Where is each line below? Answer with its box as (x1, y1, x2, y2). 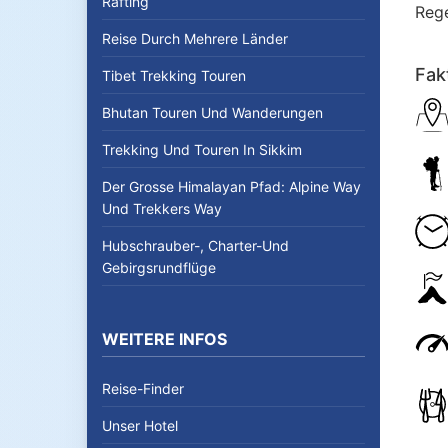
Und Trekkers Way (102, 200, 222, 217)
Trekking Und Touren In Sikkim (102, 141, 302, 158)
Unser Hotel (102, 417, 178, 434)
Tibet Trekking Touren (102, 67, 246, 84)
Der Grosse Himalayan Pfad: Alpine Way (102, 178, 361, 195)
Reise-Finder (102, 380, 184, 397)
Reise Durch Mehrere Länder (102, 30, 288, 47)
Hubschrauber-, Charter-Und (102, 237, 289, 254)
